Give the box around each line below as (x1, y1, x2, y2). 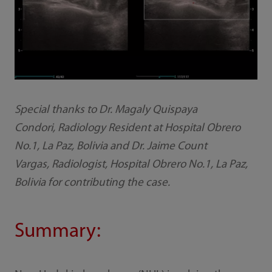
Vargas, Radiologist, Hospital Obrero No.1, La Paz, (14, 158, 248, 171)
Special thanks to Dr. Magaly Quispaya (14, 104, 197, 116)
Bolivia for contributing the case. (14, 177, 170, 189)
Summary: (14, 221, 101, 242)
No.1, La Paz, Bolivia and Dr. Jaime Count (14, 140, 207, 152)
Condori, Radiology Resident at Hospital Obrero (14, 122, 240, 134)
